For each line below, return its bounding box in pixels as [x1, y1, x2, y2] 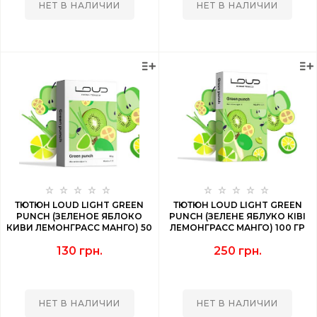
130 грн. [56, 244, 103, 258]
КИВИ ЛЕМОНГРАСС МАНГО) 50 [6, 222, 153, 233]
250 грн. [213, 244, 262, 258]
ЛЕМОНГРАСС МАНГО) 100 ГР [170, 222, 306, 233]
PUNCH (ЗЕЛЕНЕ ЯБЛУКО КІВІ [169, 211, 306, 221]
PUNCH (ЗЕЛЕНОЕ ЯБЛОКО [16, 211, 143, 221]
